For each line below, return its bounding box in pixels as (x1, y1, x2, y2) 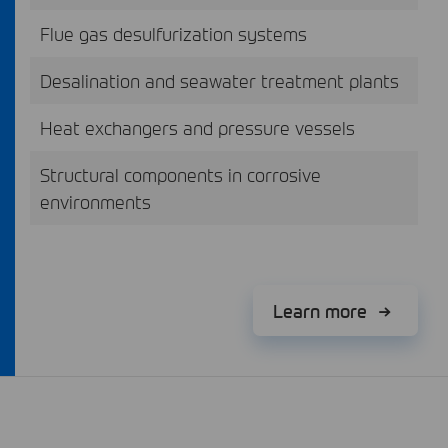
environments (40, 189, 151, 213)
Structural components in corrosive (40, 162, 321, 186)
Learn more (273, 298, 373, 322)
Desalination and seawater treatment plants (40, 68, 399, 92)
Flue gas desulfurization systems (40, 21, 307, 45)
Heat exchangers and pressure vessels (40, 115, 355, 139)
